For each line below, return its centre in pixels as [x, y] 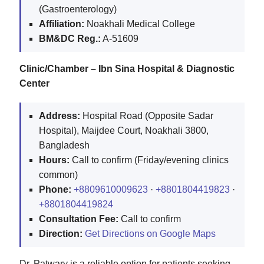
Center [34, 83]
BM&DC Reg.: [70, 38]
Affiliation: [62, 24]
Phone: [55, 189]
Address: [60, 115]
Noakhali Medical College [140, 24]
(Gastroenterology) [78, 9]
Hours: [54, 160]
